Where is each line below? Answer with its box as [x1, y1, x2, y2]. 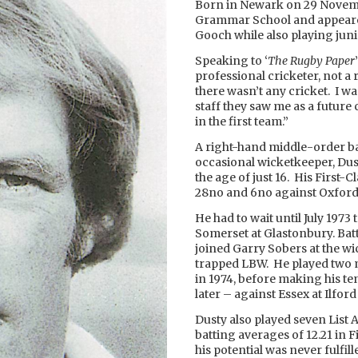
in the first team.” [195, 114, 288, 129]
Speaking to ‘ [195, 54, 268, 68]
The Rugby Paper [268, 54, 355, 68]
